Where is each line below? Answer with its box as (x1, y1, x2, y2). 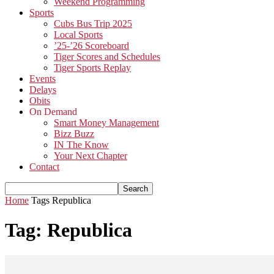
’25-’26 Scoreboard (54, 40, 129, 51)
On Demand (29, 106, 77, 117)
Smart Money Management (54, 117, 159, 128)
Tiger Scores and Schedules (54, 51, 160, 62)
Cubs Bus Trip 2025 (54, 18, 132, 29)
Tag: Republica (5, 219, 132, 242)
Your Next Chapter (54, 150, 127, 161)
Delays (29, 84, 56, 95)
